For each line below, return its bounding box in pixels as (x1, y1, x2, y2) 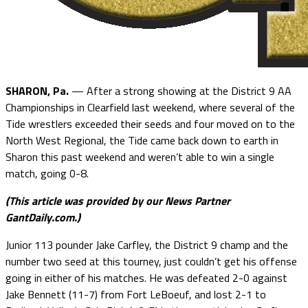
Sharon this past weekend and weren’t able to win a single (5, 148, 274, 165)
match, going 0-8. (5, 164, 89, 181)
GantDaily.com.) (5, 208, 80, 225)
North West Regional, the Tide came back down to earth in (5, 131, 278, 148)
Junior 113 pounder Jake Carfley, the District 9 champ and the (5, 236, 288, 253)
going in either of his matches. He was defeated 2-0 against (5, 269, 287, 286)
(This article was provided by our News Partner (5, 192, 230, 209)
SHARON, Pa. (5, 82, 69, 99)
